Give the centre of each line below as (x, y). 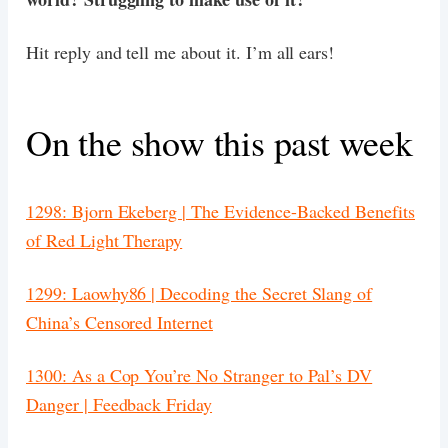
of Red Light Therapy (104, 239)
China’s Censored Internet (120, 321)
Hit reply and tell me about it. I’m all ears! (180, 51)
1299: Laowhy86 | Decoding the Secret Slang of (199, 292)
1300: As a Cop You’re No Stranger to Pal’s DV (199, 374)
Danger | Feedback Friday (119, 403)
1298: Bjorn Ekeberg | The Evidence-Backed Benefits (220, 210)
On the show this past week (219, 141)
